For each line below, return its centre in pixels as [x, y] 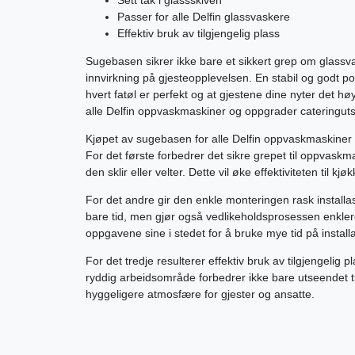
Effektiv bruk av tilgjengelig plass [198, 33]
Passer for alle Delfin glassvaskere [204, 16]
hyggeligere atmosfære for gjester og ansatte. [200, 294]
